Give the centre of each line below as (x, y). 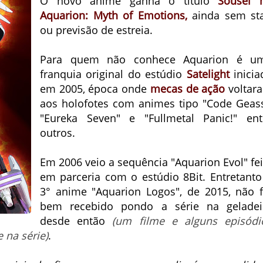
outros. (58, 133)
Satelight (208, 74)
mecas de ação (189, 89)
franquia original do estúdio (113, 74)
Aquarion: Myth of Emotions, (114, 15)
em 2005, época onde (95, 89)
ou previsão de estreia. (96, 30)
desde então (76, 221)
